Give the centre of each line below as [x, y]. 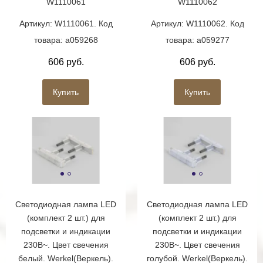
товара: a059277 [197, 40]
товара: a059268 [66, 40]
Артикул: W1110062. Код [197, 23]
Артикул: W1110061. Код [66, 23]
